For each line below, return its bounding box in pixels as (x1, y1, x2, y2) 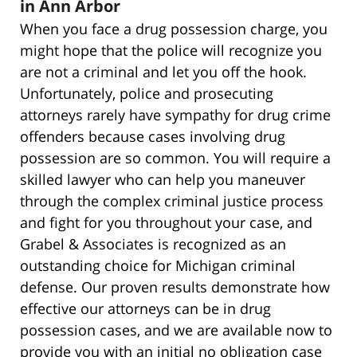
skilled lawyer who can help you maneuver (20, 169, 305, 189)
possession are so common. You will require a (20, 147, 331, 167)
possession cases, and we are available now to (20, 320, 332, 339)
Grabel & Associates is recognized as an (20, 233, 286, 253)
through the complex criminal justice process (20, 190, 324, 210)
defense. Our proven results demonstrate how (20, 277, 330, 296)
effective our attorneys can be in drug (20, 298, 271, 318)
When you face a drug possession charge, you (20, 18, 328, 38)
